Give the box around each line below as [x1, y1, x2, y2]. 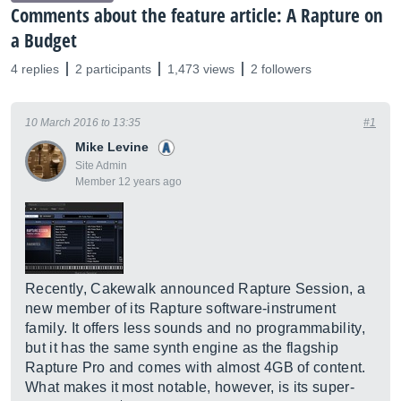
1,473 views [167, 62, 235, 76]
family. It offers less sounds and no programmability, [25, 320, 365, 336]
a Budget [11, 28, 77, 53]
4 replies [11, 62, 59, 76]
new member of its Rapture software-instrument [25, 301, 337, 316]
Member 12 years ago [75, 175, 182, 188]
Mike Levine [75, 140, 149, 154]
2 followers [251, 62, 311, 76]
